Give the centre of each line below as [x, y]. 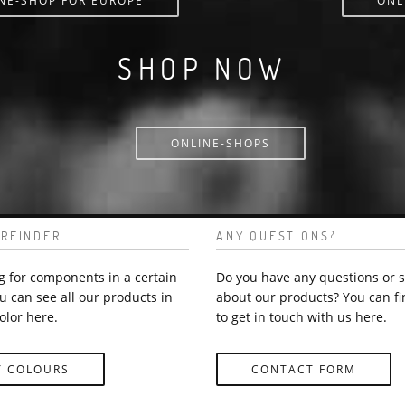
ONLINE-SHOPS [221, 143]
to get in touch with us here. [301, 316]
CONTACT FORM [304, 369]
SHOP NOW [202, 68]
